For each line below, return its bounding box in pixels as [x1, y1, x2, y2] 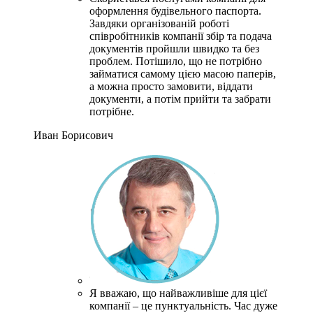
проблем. [89, 55, 133, 67]
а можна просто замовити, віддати [89, 80, 253, 92]
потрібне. [89, 105, 134, 117]
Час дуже [234, 300, 277, 312]
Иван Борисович [34, 129, 113, 141]
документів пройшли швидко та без [89, 43, 259, 54]
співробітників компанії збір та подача [89, 30, 272, 42]
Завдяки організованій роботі [89, 17, 229, 29]
